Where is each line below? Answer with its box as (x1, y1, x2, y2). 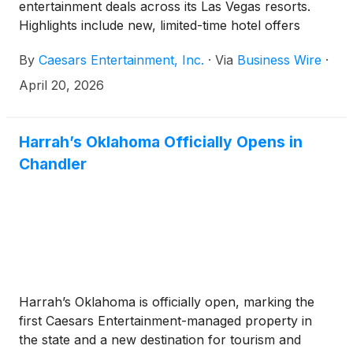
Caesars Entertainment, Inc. (39, 51, 204, 68)
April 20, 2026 (19, 76, 104, 93)
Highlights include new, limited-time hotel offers (19, 17, 300, 33)
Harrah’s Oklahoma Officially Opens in (19, 132, 303, 151)
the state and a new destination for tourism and (19, 331, 301, 347)
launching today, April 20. (19, 35, 172, 52)
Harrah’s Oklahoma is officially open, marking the (19, 293, 314, 310)
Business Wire (237, 51, 321, 68)
